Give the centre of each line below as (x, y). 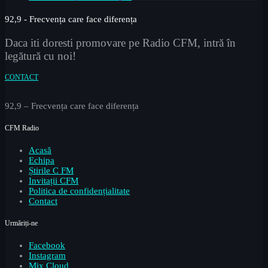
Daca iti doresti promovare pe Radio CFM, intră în (120, 43)
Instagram (47, 255)
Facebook (47, 245)
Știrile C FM (51, 170)
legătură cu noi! (40, 56)
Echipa (42, 160)
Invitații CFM (54, 180)
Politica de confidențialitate (79, 191)
